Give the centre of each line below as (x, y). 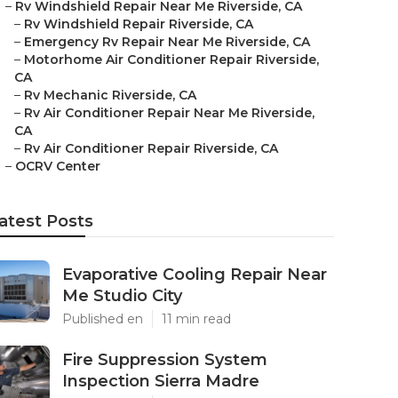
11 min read (196, 319)
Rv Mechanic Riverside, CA (110, 95)
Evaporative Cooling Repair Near (195, 275)
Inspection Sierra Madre (161, 381)
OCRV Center (58, 166)
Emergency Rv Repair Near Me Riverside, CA (167, 42)
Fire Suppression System (165, 360)
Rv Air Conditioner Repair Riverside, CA (151, 148)
